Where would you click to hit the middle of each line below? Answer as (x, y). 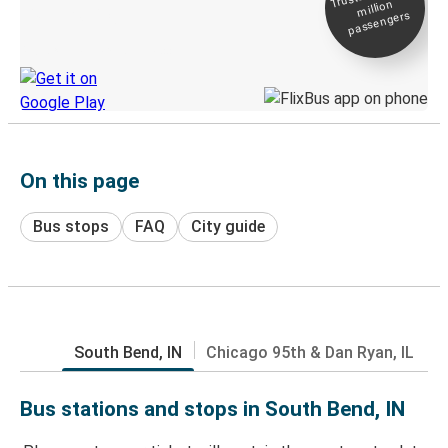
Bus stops (71, 226)
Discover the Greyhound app (95, 50)
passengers (379, 22)
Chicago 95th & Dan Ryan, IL (310, 352)
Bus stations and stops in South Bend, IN (212, 408)
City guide (228, 226)
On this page (79, 180)
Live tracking (69, 16)
